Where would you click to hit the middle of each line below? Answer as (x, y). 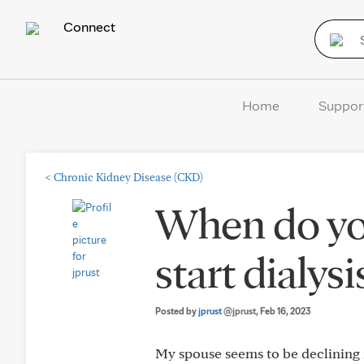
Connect (88, 26)
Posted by (177, 311)
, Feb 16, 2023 (284, 311)
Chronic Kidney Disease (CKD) (128, 177)
